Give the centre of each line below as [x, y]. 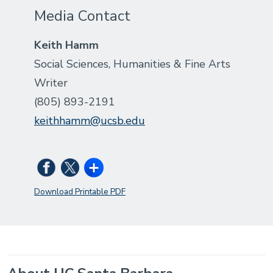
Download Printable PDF [80, 191]
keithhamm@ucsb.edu [90, 120]
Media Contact [82, 16]
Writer [51, 83]
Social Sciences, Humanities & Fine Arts [132, 64]
